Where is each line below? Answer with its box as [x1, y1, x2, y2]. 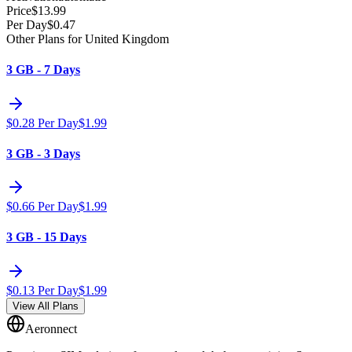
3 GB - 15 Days [6, 230, 86, 244]
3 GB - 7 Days [6, 63, 80, 77]
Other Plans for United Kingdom [6, 32, 169, 46]
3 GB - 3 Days [6, 146, 80, 160]
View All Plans [13, 299, 79, 312]
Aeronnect [25, 321, 77, 335]
